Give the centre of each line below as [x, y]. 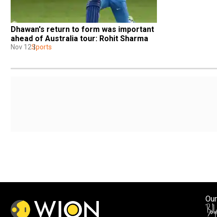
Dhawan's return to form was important [82, 29]
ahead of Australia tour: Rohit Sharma [79, 38]
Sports [42, 47]
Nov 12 [21, 47]
